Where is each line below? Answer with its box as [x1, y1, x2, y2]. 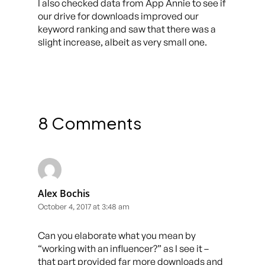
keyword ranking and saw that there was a [38, 23, 216, 35]
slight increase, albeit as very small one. [38, 36, 207, 49]
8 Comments [38, 112, 142, 133]
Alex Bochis [38, 186, 90, 200]
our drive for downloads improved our [38, 10, 199, 22]
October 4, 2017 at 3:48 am [38, 201, 130, 211]
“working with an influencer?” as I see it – [38, 242, 209, 254]
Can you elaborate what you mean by [38, 229, 196, 241]
